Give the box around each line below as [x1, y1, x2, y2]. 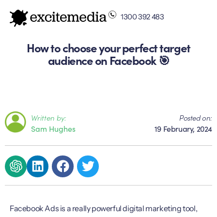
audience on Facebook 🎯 [47, 51, 170, 68]
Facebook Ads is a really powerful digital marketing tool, [10, 203, 198, 213]
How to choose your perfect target [27, 39, 190, 55]
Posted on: [179, 112, 212, 123]
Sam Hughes [31, 123, 76, 134]
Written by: [31, 112, 66, 123]
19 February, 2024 [154, 123, 212, 134]
